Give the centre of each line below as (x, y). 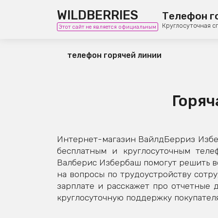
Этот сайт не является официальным (108, 27)
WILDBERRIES (98, 15)
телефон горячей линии (114, 55)
